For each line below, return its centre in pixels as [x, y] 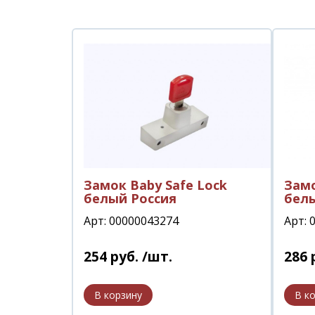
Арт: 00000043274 [131, 220]
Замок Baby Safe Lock [155, 185]
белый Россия [130, 198]
